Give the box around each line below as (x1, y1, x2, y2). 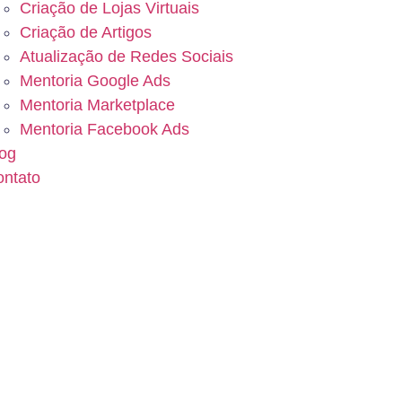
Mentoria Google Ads (19, 71, 170, 90)
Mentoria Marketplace (19, 95, 175, 114)
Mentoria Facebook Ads (19, 119, 189, 138)
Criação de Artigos (19, 22, 152, 41)
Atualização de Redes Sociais (19, 47, 233, 66)
